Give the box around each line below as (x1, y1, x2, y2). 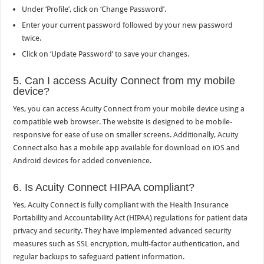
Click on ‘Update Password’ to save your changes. (22, 49, 190, 59)
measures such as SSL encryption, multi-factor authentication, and (13, 239, 240, 249)
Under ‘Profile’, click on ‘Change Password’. (22, 5, 167, 14)
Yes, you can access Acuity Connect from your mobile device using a (13, 104, 245, 114)
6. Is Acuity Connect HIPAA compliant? (13, 181, 195, 194)
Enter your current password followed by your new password (22, 21, 233, 30)
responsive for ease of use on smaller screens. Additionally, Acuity (13, 130, 239, 140)
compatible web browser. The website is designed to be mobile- (13, 117, 233, 127)
